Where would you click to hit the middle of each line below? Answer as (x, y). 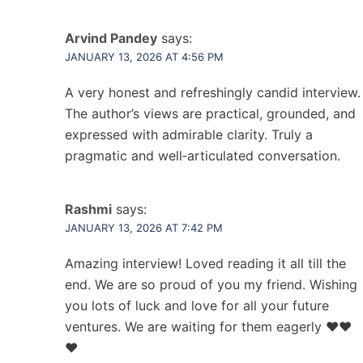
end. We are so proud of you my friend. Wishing (211, 284)
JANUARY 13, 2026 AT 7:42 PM (144, 228)
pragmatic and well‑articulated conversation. (203, 156)
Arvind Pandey (111, 38)
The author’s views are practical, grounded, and (210, 113)
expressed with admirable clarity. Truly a (189, 135)
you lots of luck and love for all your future (197, 305)
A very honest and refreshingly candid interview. (213, 92)
